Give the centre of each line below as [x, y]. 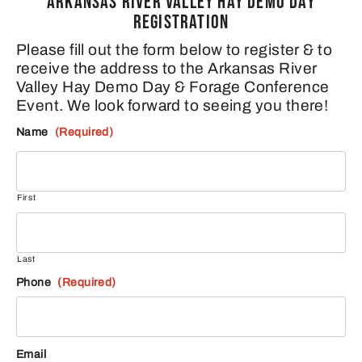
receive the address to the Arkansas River [167, 69]
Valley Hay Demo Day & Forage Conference [173, 87]
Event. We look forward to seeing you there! [173, 106]
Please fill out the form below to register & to [175, 50]
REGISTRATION [181, 23]
